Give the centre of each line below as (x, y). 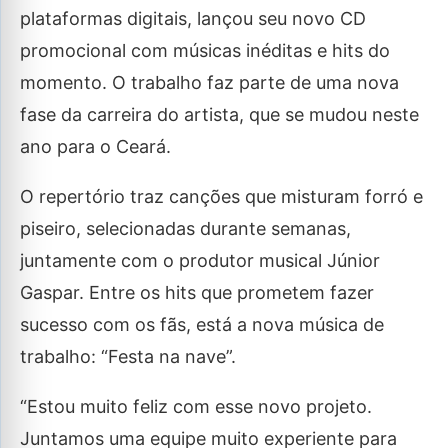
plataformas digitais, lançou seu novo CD (193, 18)
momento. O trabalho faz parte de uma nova (209, 82)
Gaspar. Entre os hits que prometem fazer (197, 292)
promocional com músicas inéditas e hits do (205, 50)
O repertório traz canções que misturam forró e (221, 196)
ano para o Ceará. (95, 146)
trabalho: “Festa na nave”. (128, 356)
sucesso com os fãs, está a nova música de (202, 324)
